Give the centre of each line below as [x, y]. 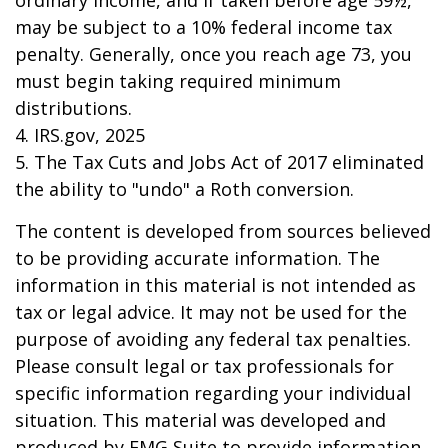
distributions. [73, 108]
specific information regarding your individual [213, 393]
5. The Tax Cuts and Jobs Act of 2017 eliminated [219, 162]
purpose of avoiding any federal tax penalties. [213, 339]
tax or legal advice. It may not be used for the [211, 312]
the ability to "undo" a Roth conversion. [184, 189]
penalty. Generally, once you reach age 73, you [213, 54]
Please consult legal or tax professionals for [204, 366]
